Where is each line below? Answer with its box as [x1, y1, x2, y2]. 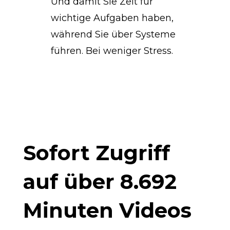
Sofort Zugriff [23, 140, 170, 165]
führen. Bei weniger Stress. [50, 45, 173, 56]
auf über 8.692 [23, 168, 177, 194]
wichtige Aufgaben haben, [50, 12, 174, 24]
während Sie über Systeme [50, 28, 176, 40]
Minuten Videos [23, 197, 191, 223]
